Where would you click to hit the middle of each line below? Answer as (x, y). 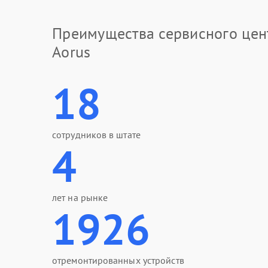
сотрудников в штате (96, 135)
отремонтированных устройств (118, 260)
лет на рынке (80, 197)
